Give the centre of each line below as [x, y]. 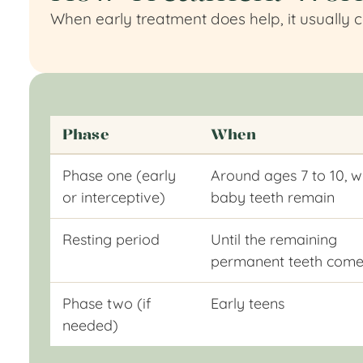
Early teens [247, 303]
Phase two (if [106, 303]
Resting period [111, 239]
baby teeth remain [272, 197]
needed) [90, 325]
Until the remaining [273, 239]
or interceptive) [113, 197]
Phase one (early [119, 175]
